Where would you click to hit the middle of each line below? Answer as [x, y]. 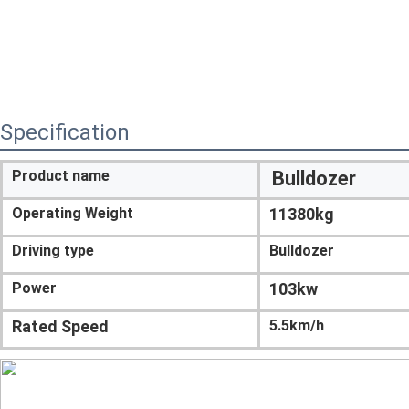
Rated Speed [60, 327]
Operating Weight [73, 214]
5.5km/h [297, 326]
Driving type [53, 251]
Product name [61, 176]
